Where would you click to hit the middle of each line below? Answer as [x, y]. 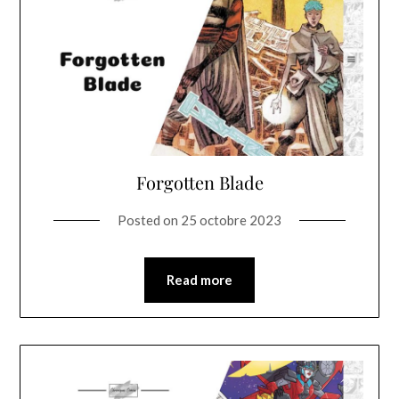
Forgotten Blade [199, 183]
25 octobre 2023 [231, 220]
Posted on [149, 220]
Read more [199, 280]
